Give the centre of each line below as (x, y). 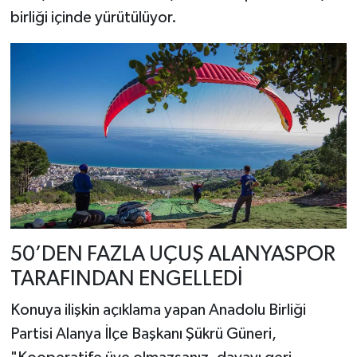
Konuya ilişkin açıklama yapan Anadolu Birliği (158, 310)
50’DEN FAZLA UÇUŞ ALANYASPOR (173, 254)
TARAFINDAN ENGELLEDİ (126, 279)
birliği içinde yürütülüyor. (93, 18)
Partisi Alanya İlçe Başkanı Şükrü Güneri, (143, 334)
